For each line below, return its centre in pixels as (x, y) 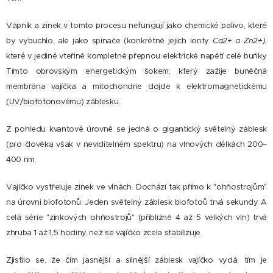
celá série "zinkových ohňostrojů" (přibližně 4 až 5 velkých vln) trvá (136, 218)
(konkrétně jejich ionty (168, 41)
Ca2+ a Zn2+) (239, 41)
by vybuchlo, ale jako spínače (65, 41)
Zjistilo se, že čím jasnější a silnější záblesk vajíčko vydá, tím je (136, 260)
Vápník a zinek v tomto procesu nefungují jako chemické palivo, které (136, 26)
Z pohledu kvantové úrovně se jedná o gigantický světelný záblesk (136, 129)
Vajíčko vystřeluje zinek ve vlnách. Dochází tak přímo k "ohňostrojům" (136, 187)
